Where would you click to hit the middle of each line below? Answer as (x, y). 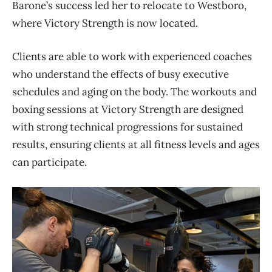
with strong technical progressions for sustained (127, 127)
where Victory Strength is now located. (105, 23)
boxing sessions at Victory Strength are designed (128, 109)
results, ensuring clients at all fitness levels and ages (136, 144)
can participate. (49, 162)
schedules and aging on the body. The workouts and (134, 91)
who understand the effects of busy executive (121, 74)
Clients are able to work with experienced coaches (132, 56)
